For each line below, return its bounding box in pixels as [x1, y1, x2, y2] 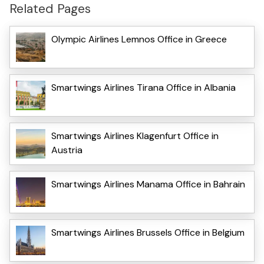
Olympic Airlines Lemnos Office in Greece [51, 32, 227, 45]
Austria [51, 143, 82, 156]
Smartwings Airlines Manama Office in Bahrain [51, 177, 245, 190]
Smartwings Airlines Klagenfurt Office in [51, 129, 219, 142]
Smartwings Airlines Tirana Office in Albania [51, 81, 236, 94]
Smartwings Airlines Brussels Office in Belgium [51, 226, 245, 239]
